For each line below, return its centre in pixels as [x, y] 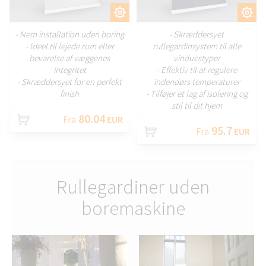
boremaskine [133, 208]
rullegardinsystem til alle [197, 46]
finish [69, 94]
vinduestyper [197, 58]
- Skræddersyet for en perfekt [69, 82]
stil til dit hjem [197, 105]
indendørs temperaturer [197, 82]
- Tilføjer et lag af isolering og [197, 94]
